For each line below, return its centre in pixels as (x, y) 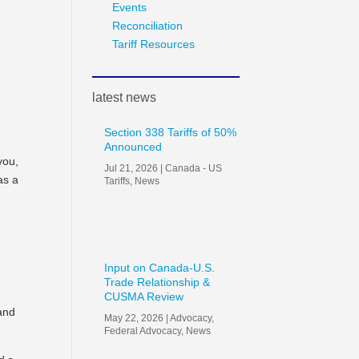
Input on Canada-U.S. (160, 267)
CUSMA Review (144, 296)
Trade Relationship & (157, 282)
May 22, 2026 (134, 318)
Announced (133, 146)
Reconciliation (148, 25)
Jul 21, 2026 (131, 168)
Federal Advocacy (143, 331)
